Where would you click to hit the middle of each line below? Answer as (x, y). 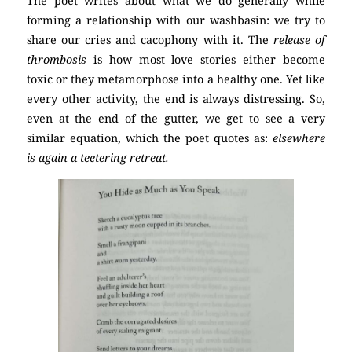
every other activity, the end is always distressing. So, (176, 99)
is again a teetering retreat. (98, 158)
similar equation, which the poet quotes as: (150, 138)
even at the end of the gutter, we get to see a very (176, 119)
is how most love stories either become (209, 60)
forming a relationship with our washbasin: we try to (176, 20)
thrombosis (60, 60)
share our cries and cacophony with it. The (150, 40)
